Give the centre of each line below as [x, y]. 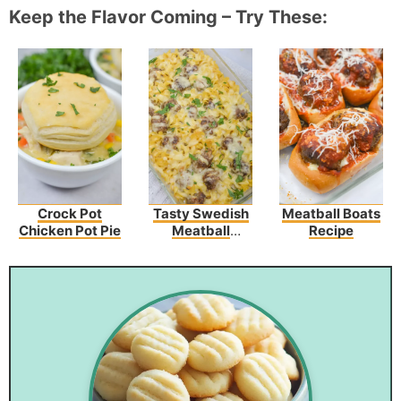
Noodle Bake [200, 248]
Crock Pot [70, 214]
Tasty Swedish [200, 214]
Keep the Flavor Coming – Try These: [168, 17]
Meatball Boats [331, 214]
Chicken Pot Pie [70, 231]
